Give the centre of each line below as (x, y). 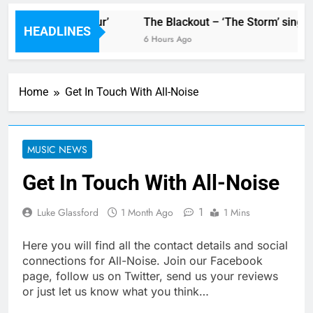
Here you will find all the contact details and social (155, 246)
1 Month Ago (147, 213)
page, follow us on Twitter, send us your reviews (150, 276)
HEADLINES (57, 31)
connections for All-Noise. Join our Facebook (143, 261)
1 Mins (237, 213)
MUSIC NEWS (57, 150)
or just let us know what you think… (116, 292)
